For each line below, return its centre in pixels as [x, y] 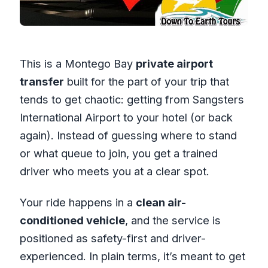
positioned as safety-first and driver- [112, 238]
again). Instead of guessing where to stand [128, 135]
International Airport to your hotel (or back [126, 118]
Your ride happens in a [77, 202]
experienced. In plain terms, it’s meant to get [132, 256]
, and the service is [173, 220]
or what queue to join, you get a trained [118, 153]
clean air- [161, 202]
